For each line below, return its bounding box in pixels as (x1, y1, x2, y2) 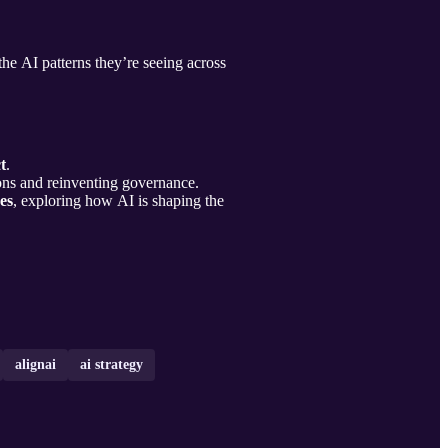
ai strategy (80, 357, 143, 373)
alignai (15, 357, 56, 373)
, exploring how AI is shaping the (13, 192, 224, 210)
